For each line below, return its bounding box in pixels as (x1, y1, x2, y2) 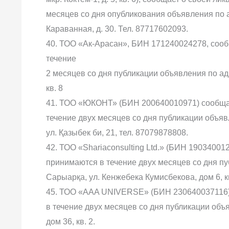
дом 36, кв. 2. (46, 217, 95, 226)
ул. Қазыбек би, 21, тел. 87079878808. (46, 128, 188, 137)
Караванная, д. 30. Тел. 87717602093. (46, 25, 188, 33)
